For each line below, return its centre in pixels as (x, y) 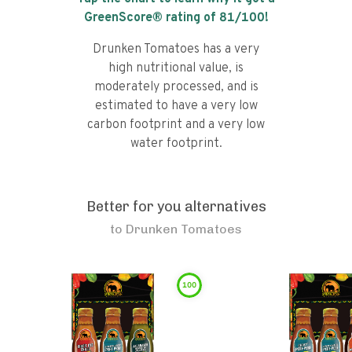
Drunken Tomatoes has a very (176, 49)
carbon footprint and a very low (176, 125)
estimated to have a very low (176, 106)
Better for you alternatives (176, 207)
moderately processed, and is (176, 87)
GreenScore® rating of (151, 18)
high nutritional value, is (176, 68)
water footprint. (176, 144)
